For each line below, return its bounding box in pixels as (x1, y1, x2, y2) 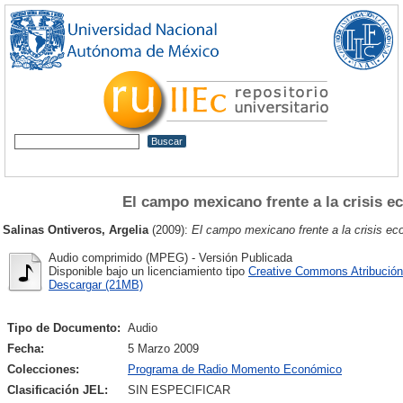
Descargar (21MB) (49, 277, 143, 291)
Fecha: (7, 342, 44, 356)
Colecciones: (7, 363, 79, 377)
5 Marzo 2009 (128, 342, 199, 356)
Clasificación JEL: (7, 383, 108, 398)
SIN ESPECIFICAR (128, 383, 230, 398)
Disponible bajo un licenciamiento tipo (49, 264, 248, 278)
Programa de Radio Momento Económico (128, 363, 342, 377)
